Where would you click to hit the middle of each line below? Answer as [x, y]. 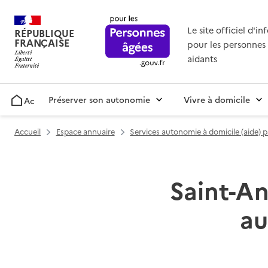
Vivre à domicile [217, 100]
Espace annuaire [85, 132]
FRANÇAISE [42, 43]
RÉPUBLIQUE [44, 33]
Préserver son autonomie [99, 100]
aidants [202, 59]
